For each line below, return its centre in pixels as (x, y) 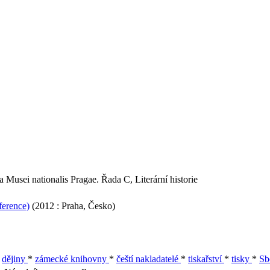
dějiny (15, 259)
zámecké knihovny (72, 259)
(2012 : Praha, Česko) (72, 206)
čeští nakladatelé (149, 259)
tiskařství (206, 259)
